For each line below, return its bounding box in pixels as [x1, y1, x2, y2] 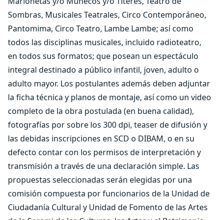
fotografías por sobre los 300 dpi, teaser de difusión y [8, 119, 207, 131]
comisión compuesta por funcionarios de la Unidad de [8, 188, 210, 199]
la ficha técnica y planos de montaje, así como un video [8, 92, 211, 103]
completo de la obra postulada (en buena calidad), [8, 106, 194, 117]
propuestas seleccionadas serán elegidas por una [8, 174, 192, 186]
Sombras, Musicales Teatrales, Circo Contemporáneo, [8, 9, 206, 21]
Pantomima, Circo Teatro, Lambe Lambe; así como [8, 23, 193, 34]
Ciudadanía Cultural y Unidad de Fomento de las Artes [8, 202, 208, 213]
